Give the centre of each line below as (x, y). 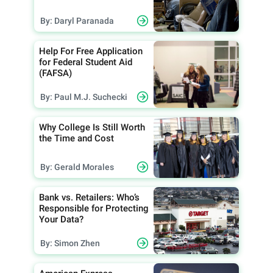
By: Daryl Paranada (77, 20)
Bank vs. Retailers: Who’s (89, 197)
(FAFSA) (55, 73)
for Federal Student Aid (86, 62)
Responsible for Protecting (94, 208)
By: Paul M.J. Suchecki (84, 97)
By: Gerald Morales (77, 167)
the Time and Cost (76, 138)
